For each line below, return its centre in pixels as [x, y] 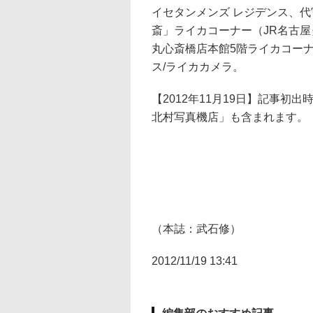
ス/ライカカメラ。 [198, 67]
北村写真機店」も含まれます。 [230, 117]
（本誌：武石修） [196, 229]
